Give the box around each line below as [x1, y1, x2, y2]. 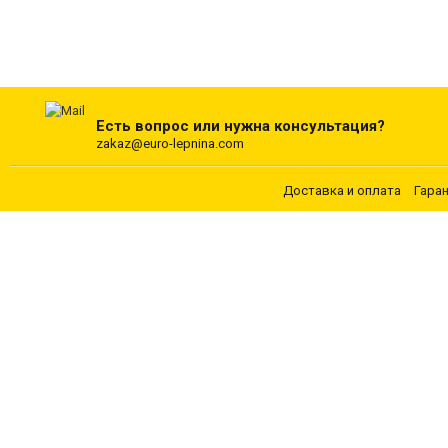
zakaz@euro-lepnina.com [96, 136, 244, 152]
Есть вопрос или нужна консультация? [96, 117, 385, 136]
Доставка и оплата [282, 183, 401, 199]
